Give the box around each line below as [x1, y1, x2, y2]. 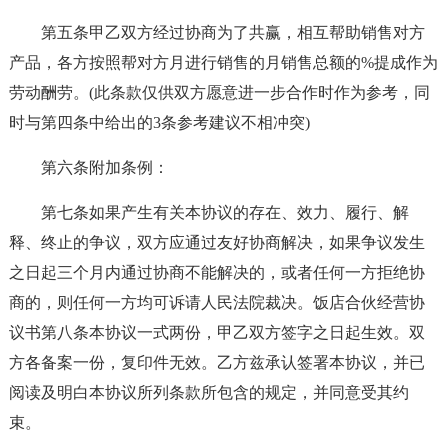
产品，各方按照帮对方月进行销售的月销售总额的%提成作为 [8, 54, 438, 71]
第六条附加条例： [40, 159, 169, 176]
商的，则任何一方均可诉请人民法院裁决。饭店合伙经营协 [8, 294, 425, 311]
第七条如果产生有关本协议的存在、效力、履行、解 [40, 204, 409, 221]
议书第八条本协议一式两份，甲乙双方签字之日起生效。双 [8, 324, 425, 341]
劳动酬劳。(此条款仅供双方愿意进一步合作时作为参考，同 [8, 84, 430, 101]
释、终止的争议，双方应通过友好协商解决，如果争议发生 [8, 234, 425, 251]
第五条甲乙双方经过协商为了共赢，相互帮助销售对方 [40, 24, 425, 41]
